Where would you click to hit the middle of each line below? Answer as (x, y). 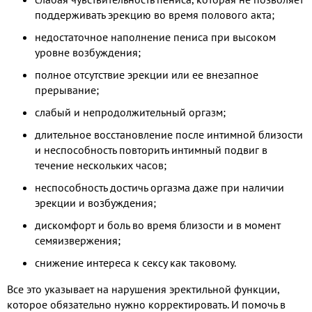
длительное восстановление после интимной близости (169, 134)
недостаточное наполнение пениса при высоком (155, 37)
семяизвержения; (78, 240)
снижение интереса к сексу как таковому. (135, 262)
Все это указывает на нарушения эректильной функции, (143, 289)
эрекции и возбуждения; (95, 202)
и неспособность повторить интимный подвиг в (151, 149)
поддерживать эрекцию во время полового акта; (155, 14)
